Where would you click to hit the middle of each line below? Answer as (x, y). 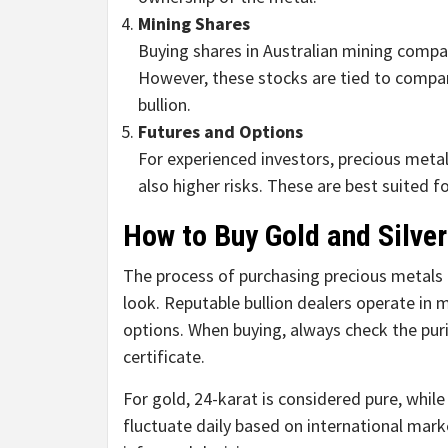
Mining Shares (194, 24)
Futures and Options (220, 132)
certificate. (164, 357)
